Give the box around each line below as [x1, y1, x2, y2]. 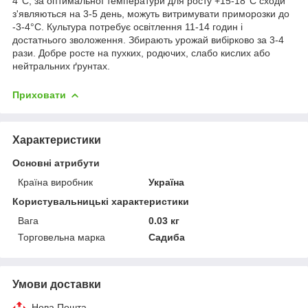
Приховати [12, 89, 66, 100]
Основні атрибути [12, 157, 100, 168]
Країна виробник [18, 176, 93, 188]
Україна [148, 176, 185, 188]
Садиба [148, 231, 186, 243]
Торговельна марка [18, 231, 105, 243]
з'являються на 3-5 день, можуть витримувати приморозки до [12, 8, 289, 19]
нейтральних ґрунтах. [12, 60, 110, 71]
